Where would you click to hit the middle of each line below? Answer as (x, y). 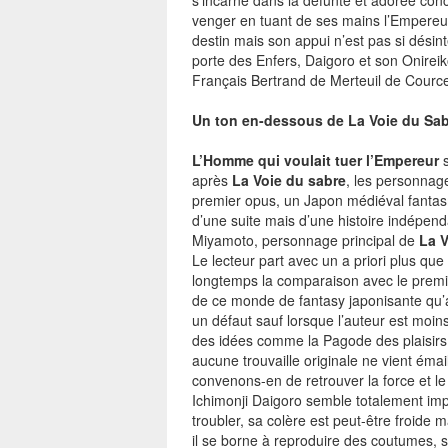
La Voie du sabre (289, 180)
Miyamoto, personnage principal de (305, 240)
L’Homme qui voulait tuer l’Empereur (315, 160)
